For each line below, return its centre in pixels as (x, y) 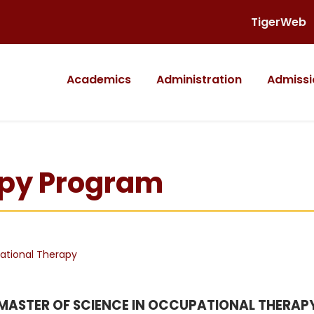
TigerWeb (279, 22)
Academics (99, 80)
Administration (199, 80)
